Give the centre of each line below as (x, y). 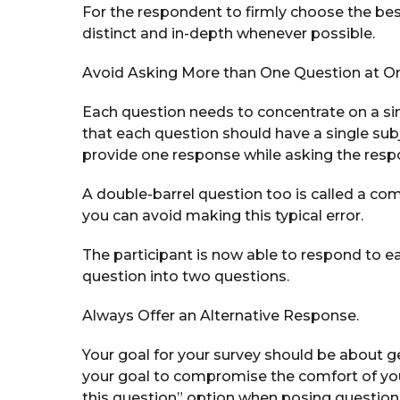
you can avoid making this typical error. (223, 215)
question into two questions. (186, 276)
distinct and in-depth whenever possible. (229, 33)
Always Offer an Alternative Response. (221, 315)
